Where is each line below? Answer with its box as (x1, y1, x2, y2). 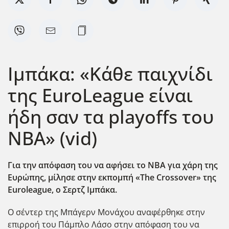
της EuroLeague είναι (8, 82, 193, 107)
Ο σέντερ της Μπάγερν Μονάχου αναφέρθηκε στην (8, 206, 205, 218)
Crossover (154, 171, 196, 183)
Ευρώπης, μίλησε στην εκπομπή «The (8, 171, 154, 183)
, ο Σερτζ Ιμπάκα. (52, 184, 117, 195)
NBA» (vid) (8, 125, 97, 150)
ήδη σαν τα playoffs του (8, 104, 214, 129)
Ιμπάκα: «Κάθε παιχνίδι (8, 61, 213, 86)
